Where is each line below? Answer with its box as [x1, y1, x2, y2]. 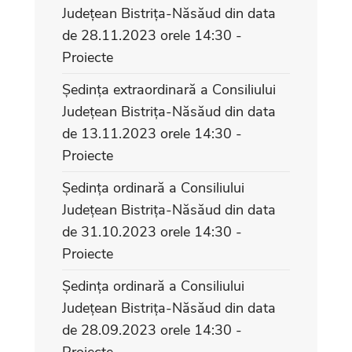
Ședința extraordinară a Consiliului [62, 79, 276, 99]
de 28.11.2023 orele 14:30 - [62, 25, 242, 45]
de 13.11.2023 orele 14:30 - [62, 123, 242, 143]
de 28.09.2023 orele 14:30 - [62, 320, 242, 339]
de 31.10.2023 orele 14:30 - [62, 222, 242, 241]
